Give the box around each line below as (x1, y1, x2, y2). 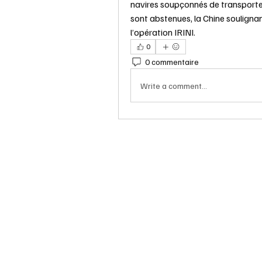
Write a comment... (140, 80, 207, 91)
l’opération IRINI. (130, 26, 195, 38)
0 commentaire (145, 56, 199, 67)
